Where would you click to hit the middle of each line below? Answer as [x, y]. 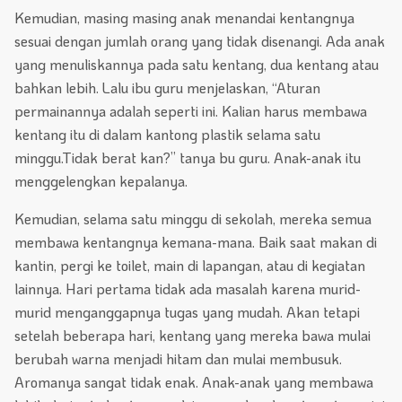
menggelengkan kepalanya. [101, 181]
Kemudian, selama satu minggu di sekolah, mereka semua [193, 219]
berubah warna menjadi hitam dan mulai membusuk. [178, 359]
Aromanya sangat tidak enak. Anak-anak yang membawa [194, 382]
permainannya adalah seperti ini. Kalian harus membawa [191, 111]
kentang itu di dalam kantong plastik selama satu [167, 135]
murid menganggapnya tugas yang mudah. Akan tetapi [187, 312]
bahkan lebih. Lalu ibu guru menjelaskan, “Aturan [167, 88]
